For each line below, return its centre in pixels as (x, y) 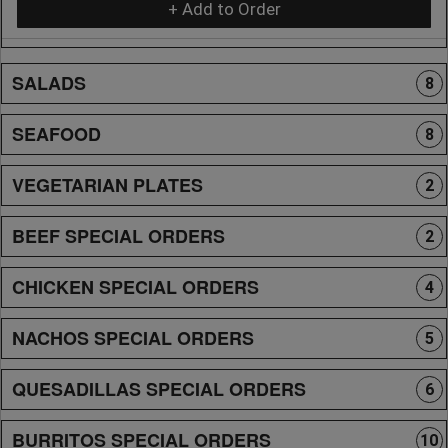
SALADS (49, 82)
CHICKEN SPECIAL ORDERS (135, 286)
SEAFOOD (56, 133)
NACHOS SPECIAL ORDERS (133, 337)
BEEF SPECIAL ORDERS (118, 235)
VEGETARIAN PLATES (107, 184)
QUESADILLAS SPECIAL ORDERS (159, 388)
